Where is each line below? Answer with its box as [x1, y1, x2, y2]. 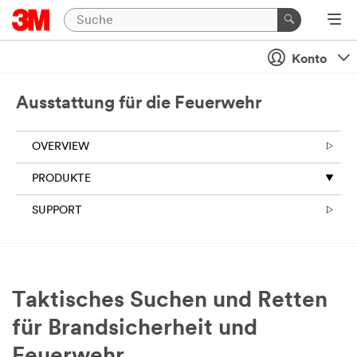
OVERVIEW [32, 141, 89, 153]
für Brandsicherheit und [12, 318, 257, 340]
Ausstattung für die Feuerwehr [16, 95, 261, 113]
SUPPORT [32, 205, 82, 217]
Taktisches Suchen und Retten [12, 290, 328, 312]
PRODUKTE [32, 173, 91, 185]
